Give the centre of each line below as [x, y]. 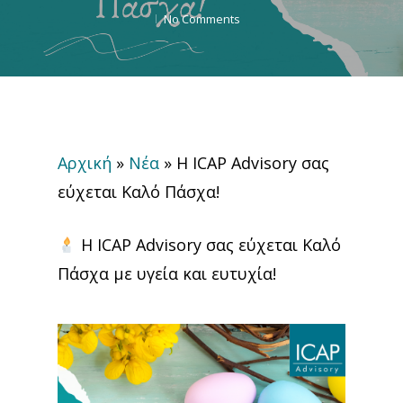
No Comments [202, 19]
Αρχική [85, 163]
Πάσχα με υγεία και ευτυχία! [167, 273]
